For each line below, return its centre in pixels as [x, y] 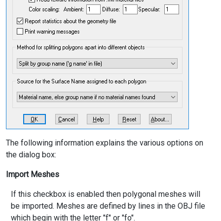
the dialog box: [31, 155]
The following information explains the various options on [105, 143]
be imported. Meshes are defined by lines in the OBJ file [108, 206]
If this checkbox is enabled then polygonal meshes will [106, 194]
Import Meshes [33, 175]
